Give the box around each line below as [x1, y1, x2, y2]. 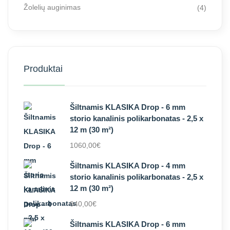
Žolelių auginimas [24, 3, 81, 11]
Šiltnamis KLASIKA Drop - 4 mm [70, 161, 185, 170]
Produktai [24, 64, 63, 74]
